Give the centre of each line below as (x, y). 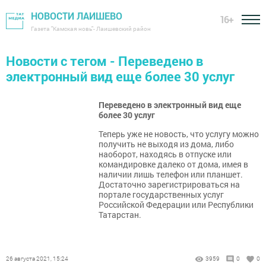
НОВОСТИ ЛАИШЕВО (77, 16)
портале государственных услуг (161, 194)
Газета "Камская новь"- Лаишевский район (91, 29)
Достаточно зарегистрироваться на (169, 184)
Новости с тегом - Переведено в (104, 61)
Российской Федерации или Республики (176, 205)
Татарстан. (120, 215)
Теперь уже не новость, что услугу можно (179, 134)
